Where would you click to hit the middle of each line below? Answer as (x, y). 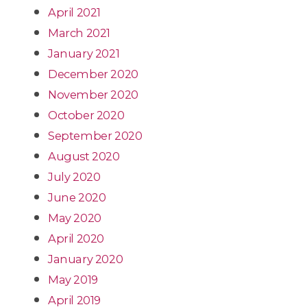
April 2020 (76, 238)
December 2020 (93, 74)
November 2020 (93, 94)
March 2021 (79, 33)
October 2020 (86, 115)
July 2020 (74, 176)
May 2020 (75, 218)
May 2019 (73, 279)
